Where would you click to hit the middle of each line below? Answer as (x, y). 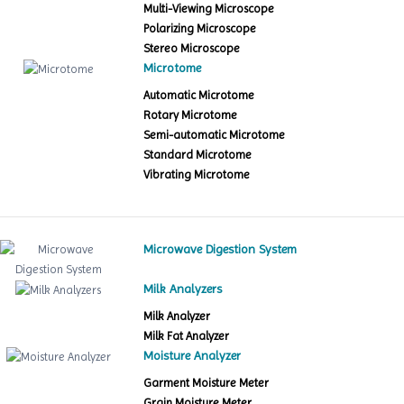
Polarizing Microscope (200, 29)
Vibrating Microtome (197, 175)
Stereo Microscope (192, 49)
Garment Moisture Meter (207, 383)
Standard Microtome (198, 155)
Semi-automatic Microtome (215, 135)
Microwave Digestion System (220, 249)
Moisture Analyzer (193, 356)
